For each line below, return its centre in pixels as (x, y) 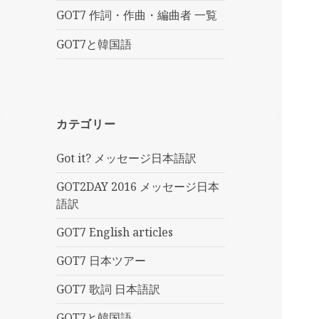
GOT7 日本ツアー (101, 261)
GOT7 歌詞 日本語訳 (109, 289)
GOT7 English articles (115, 232)
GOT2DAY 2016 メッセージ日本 (138, 187)
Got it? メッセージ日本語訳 (127, 158)
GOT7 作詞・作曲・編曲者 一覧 (137, 15)
